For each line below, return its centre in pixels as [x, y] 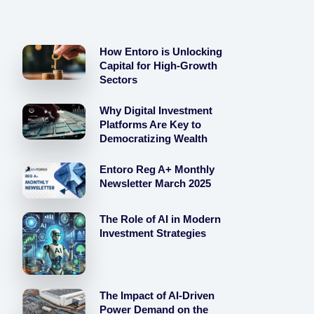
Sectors [118, 80]
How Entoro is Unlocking [161, 52]
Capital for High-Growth [158, 66]
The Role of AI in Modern [160, 219]
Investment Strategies [152, 233]
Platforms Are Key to [150, 124]
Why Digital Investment [156, 110]
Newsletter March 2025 [155, 183]
